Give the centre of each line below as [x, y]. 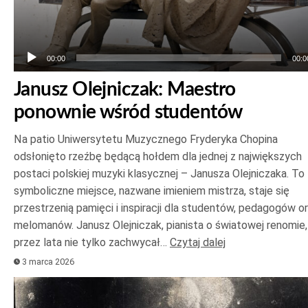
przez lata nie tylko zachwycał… [92, 243]
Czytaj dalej [198, 243]
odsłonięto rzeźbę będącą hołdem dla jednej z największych [158, 157]
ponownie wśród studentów [128, 112]
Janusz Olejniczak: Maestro [125, 90]
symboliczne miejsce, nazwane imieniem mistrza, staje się [152, 191]
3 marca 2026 [47, 262]
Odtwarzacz [46, 286]
